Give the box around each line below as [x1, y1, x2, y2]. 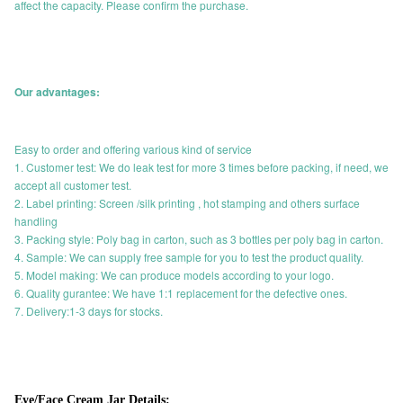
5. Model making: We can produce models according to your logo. [14, 267, 334, 282]
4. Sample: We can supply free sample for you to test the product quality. [14, 249, 363, 264]
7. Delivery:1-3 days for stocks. [14, 303, 163, 318]
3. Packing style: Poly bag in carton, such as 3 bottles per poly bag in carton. [14, 231, 383, 246]
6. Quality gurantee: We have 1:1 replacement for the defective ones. [14, 285, 347, 300]
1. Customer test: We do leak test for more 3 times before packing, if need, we [14, 159, 389, 175]
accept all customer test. [14, 177, 131, 193]
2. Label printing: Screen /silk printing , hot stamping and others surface [14, 195, 360, 210]
